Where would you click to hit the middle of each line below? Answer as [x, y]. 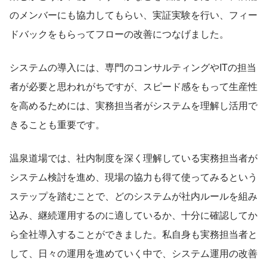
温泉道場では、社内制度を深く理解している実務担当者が [133, 157]
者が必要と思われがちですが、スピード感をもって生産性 [133, 86]
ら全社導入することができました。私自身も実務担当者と [133, 234]
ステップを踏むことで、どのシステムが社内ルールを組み [133, 195]
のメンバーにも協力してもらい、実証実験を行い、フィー [133, 14]
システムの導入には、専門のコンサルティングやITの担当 [133, 67]
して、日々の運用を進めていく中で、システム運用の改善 [133, 253]
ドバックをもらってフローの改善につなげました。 [119, 33]
